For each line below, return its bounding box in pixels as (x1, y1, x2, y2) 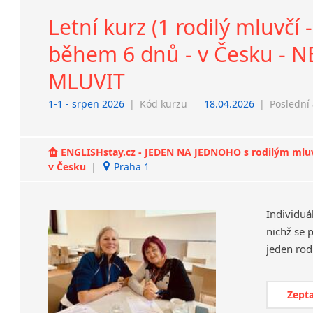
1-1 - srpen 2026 (48, 96, 125, 110)
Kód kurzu (140, 96, 188, 110)
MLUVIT (48, 66, 126, 96)
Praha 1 (111, 159, 150, 173)
